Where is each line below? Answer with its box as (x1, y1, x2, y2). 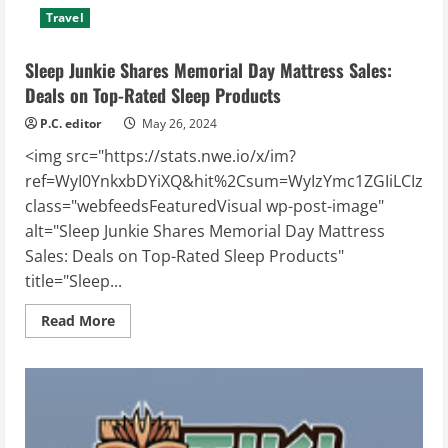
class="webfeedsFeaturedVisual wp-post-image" (25, 195, 384, 218)
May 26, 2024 (139, 115, 217, 133)
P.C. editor (40, 115, 101, 133)
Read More (41, 311, 115, 331)
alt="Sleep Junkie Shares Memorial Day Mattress (25, 220, 385, 243)
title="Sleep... (25, 270, 122, 293)
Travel (46, 9, 84, 27)
